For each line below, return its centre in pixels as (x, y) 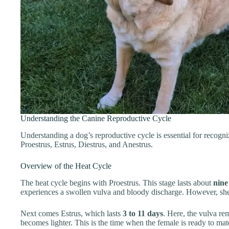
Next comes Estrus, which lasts (72, 213)
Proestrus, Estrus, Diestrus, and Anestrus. (87, 145)
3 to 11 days (143, 213)
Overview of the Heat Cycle (66, 166)
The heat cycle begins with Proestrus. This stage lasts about (117, 182)
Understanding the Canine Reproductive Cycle (96, 119)
